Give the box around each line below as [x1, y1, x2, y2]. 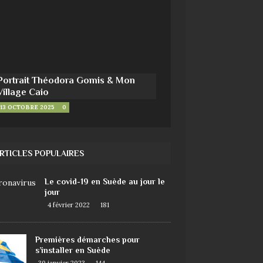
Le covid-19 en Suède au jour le [44, 177, 165, 187]
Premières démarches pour [35, 235, 140, 245]
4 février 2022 [47, 201, 90, 210]
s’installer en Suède [35, 245, 110, 255]
